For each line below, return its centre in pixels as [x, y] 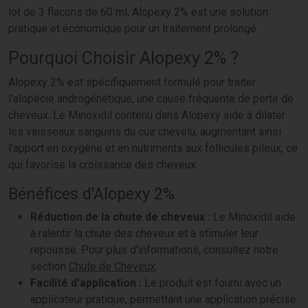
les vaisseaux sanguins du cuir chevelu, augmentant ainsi [145, 131]
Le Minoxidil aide [253, 217]
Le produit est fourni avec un [211, 283]
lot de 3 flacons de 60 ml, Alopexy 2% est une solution [138, 12]
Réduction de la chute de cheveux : [120, 217]
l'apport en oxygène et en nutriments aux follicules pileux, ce [153, 148]
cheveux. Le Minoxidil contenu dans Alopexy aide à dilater [147, 115]
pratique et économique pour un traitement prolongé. [133, 28]
